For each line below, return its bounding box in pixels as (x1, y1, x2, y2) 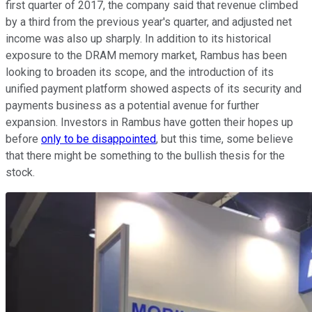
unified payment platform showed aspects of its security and (6, 81, 302, 95)
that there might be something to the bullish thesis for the (6, 148, 285, 162)
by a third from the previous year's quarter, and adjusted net (6, 15, 292, 29)
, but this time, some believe (156, 132, 293, 146)
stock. (6, 165, 35, 179)
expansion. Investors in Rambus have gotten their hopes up (6, 115, 293, 129)
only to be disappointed (41, 132, 156, 146)
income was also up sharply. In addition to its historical (6, 31, 271, 45)
